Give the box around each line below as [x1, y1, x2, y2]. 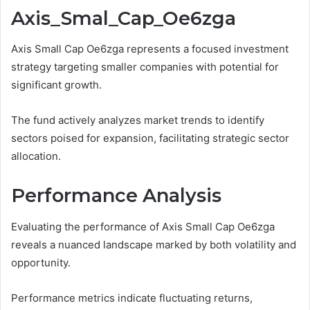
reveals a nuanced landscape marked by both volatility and [11, 237, 296, 251]
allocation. [11, 149, 61, 163]
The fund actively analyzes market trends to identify [11, 113, 264, 127]
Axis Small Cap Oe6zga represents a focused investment [11, 42, 289, 56]
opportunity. [11, 255, 71, 269]
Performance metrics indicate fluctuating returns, [11, 291, 253, 304]
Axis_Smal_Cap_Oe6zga [11, 6, 236, 30]
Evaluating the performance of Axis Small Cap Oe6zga [11, 219, 275, 233]
